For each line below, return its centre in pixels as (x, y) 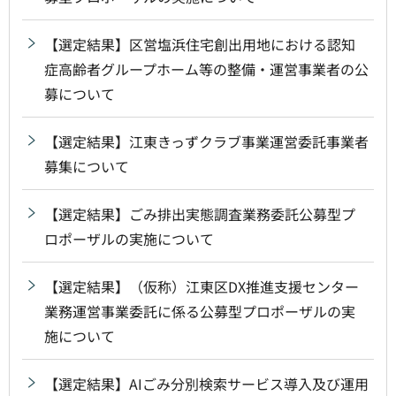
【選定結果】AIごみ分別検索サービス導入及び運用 (206, 383)
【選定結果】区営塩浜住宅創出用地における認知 (200, 44)
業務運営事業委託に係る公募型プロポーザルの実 (200, 311)
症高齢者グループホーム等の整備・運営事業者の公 (206, 69)
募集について (87, 166)
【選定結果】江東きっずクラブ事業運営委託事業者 (206, 141)
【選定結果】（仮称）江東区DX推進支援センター (202, 286)
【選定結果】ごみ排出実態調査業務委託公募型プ (200, 213)
